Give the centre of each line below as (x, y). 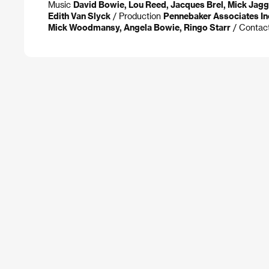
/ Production (137, 16)
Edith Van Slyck (79, 16)
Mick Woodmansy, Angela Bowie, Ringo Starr (139, 27)
